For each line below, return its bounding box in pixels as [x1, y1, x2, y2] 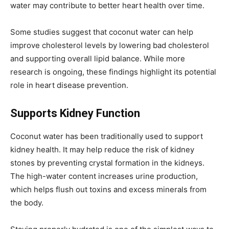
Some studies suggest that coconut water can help [10, 27, 193, 37]
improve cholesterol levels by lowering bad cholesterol [10, 40, 209, 50]
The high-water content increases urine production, [10, 171, 198, 181]
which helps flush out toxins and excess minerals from [10, 184, 207, 194]
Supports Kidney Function [10, 106, 140, 120]
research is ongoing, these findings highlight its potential [10, 66, 216, 77]
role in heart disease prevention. [10, 80, 128, 90]
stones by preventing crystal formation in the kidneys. [10, 157, 204, 168]
